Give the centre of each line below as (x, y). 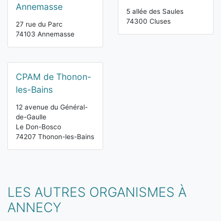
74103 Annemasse (45, 34)
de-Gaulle (31, 117)
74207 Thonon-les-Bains (55, 137)
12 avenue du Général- (52, 107)
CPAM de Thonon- (54, 77)
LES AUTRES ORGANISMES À (97, 192)
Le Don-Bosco (38, 127)
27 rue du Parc (39, 24)
